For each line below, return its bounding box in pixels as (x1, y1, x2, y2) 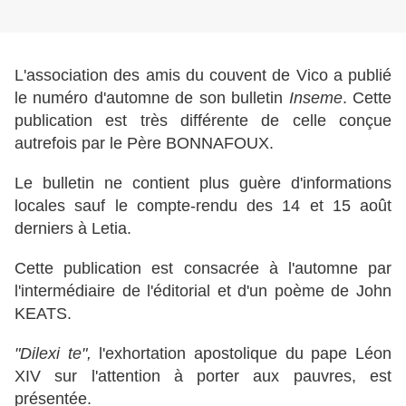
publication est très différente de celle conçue (14, 111, 391, 130)
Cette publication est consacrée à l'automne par (14, 259, 391, 278)
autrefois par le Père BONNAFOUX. (14, 134, 274, 153)
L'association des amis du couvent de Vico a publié (14, 66, 391, 85)
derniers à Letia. (14, 219, 131, 238)
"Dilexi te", (14, 344, 92, 363)
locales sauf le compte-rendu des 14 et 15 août (14, 197, 391, 216)
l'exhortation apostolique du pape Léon (91, 344, 392, 363)
